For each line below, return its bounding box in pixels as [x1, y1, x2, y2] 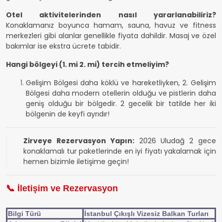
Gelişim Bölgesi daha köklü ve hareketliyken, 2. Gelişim [26, 78, 216, 88]
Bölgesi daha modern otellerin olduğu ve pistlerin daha [26, 88, 216, 98]
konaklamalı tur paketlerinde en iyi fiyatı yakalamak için [23, 146, 216, 156]
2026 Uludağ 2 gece [134, 136, 217, 146]
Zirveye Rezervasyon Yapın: [23, 136, 134, 146]
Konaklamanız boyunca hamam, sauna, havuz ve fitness [6, 20, 216, 30]
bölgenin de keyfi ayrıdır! [26, 109, 110, 119]
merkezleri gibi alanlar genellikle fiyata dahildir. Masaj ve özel [6, 31, 216, 41]
